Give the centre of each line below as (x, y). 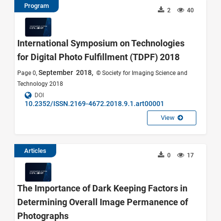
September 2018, (67, 73)
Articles (35, 151)
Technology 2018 (40, 84)
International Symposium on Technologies (101, 43)
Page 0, (28, 73)
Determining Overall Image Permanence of (103, 202)
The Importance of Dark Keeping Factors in (102, 188)
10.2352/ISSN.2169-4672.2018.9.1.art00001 (94, 104)
